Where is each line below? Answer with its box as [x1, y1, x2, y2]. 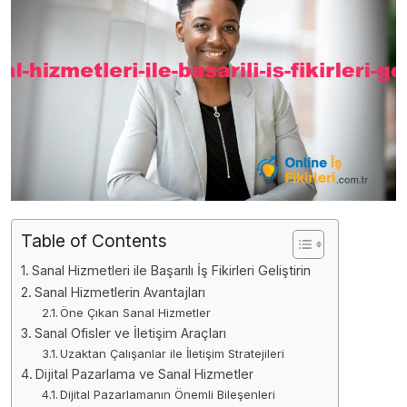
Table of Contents [21, 229, 167, 252]
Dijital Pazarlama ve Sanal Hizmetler [35, 365, 253, 382]
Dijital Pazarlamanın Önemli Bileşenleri [60, 386, 276, 402]
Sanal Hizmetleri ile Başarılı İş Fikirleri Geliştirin [31, 262, 311, 278]
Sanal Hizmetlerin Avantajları [34, 283, 205, 300]
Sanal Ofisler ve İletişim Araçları [34, 324, 226, 341]
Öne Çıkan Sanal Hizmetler [60, 304, 212, 320]
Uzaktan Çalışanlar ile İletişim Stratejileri [60, 345, 285, 361]
